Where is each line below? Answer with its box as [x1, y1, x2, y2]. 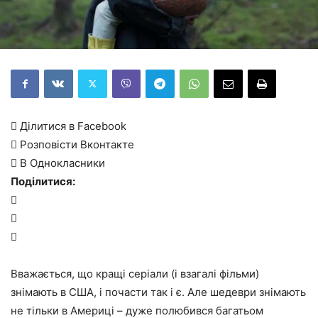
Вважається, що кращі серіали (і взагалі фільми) [11, 266, 259, 280]
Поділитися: [11, 174, 75, 188]
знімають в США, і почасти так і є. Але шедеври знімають [11, 285, 306, 299]
